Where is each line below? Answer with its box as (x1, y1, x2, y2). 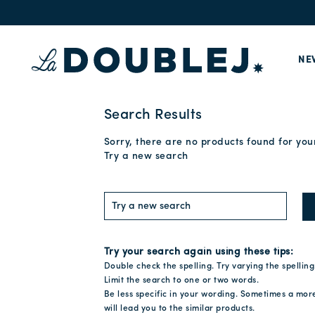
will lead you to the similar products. (103, 304, 255, 313)
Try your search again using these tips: (103, 246, 294, 257)
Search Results (103, 108, 202, 122)
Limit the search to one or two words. (103, 276, 259, 285)
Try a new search (103, 151, 188, 162)
